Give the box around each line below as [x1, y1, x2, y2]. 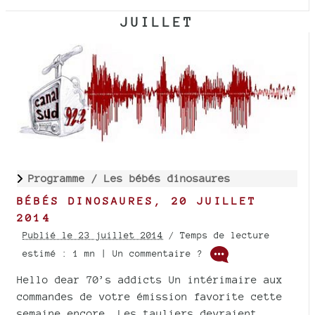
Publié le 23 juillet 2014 [22, 229, 163, 240]
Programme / [28, 172, 104, 184]
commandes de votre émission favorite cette [17, 290, 283, 302]
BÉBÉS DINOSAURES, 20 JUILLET [17, 194, 257, 207]
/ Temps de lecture [163, 229, 270, 240]
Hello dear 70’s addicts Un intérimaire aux [17, 273, 283, 285]
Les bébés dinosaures [104, 172, 231, 184]
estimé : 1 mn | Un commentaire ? [22, 247, 208, 259]
